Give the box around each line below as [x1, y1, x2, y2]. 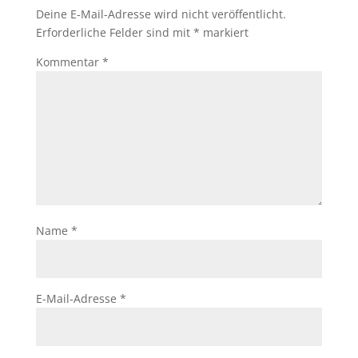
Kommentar [35, 54, 102, 70]
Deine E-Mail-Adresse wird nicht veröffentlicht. [35, 6, 286, 22]
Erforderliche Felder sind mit [35, 25, 193, 40]
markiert [199, 25, 249, 40]
